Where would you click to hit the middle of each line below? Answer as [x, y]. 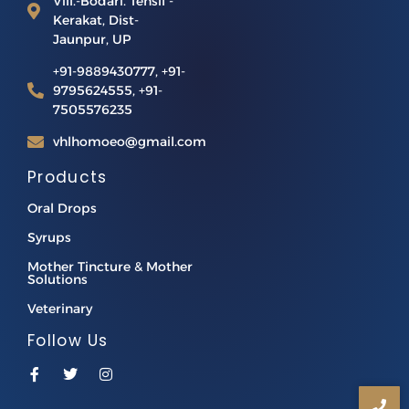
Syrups [49, 237]
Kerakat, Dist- [95, 20]
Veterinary [60, 308]
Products [68, 177]
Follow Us [68, 340]
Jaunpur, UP [91, 39]
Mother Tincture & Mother [110, 266]
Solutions [58, 279]
